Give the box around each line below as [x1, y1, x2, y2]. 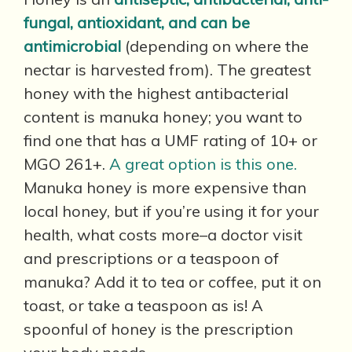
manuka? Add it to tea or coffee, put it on [24, 272, 321, 291]
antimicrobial [24, 36, 121, 56]
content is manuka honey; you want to [24, 107, 302, 126]
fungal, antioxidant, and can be [24, 13, 250, 32]
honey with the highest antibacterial [24, 83, 288, 103]
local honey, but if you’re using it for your [24, 201, 319, 221]
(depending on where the [121, 36, 309, 56]
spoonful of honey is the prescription [24, 319, 293, 339]
